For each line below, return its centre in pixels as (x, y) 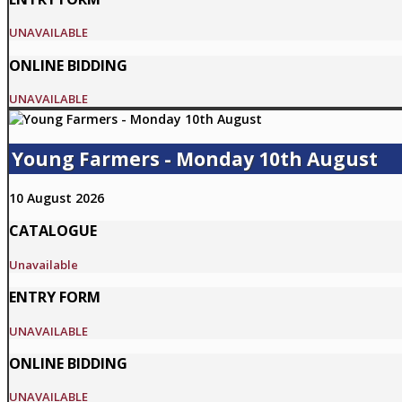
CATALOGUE (53, 231)
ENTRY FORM (55, 297)
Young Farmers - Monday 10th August (195, 158)
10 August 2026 (57, 198)
